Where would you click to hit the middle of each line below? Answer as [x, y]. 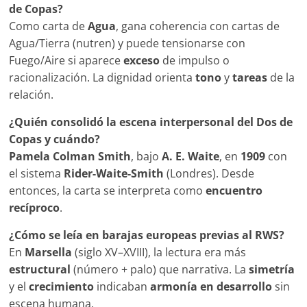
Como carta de [49, 26]
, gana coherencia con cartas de [198, 26]
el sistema [37, 174]
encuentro [234, 191]
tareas [250, 78]
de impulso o [195, 61]
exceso [142, 61]
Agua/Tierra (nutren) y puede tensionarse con [127, 44]
